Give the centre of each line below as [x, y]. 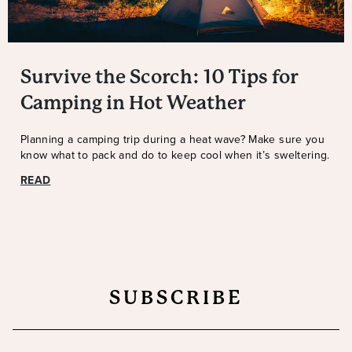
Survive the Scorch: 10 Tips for [159, 77]
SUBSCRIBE [176, 298]
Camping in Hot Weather [133, 103]
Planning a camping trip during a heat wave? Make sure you [172, 140]
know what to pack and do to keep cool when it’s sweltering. [175, 156]
